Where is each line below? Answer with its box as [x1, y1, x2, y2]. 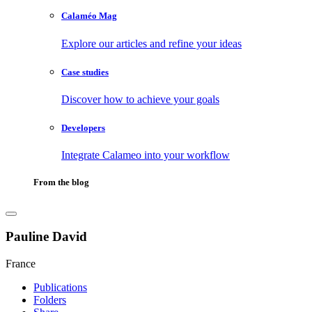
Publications [33, 281, 87, 293]
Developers [61, 123, 105, 134]
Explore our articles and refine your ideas [61, 37, 242, 49]
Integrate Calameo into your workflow [61, 149, 230, 162]
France [6, 257, 36, 270]
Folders [33, 293, 66, 306]
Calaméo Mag [61, 10, 117, 22]
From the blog [33, 177, 89, 188]
